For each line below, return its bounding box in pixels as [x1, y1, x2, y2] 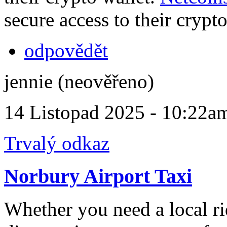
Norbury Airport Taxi [4, 164, 192, 187]
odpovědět [24, 40, 108, 62]
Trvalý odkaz [4, 132, 109, 155]
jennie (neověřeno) [4, 70, 154, 93]
